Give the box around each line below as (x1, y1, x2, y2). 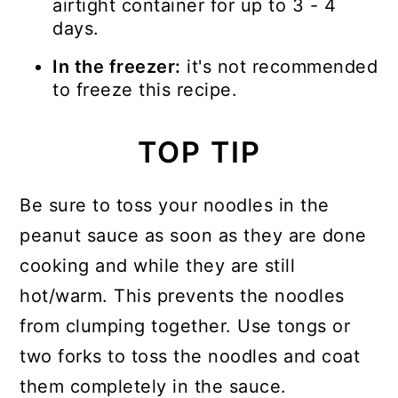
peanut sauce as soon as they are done (20, 225, 367, 247)
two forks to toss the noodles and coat (20, 346, 361, 368)
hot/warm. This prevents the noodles (20, 285, 345, 307)
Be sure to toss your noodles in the (20, 195, 330, 217)
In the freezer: (52, 56, 181, 78)
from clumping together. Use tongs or (20, 315, 351, 338)
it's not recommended (180, 56, 378, 78)
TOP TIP (137, 135, 261, 171)
